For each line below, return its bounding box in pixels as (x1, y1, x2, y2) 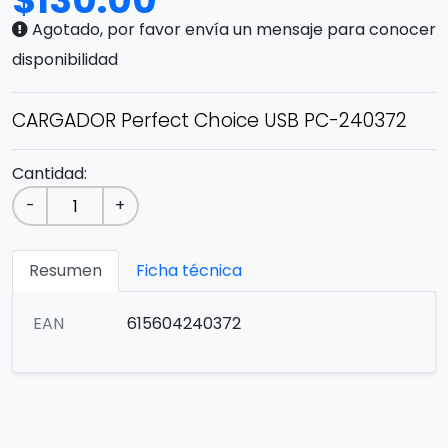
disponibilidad (12, 48, 118, 71)
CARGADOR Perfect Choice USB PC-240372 (12, 107, 407, 134)
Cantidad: (12, 162, 87, 185)
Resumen (29, 259, 102, 282)
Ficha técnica (136, 259, 242, 282)
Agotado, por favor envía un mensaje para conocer (28, 18, 436, 41)
